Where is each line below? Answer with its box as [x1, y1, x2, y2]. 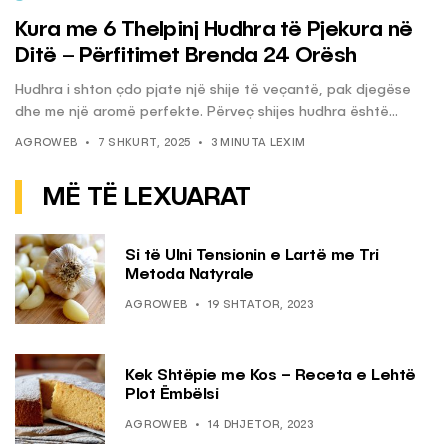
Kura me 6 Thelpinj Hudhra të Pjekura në [15, 19, 413, 42]
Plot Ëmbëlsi [125, 386, 218, 403]
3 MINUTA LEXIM [210, 138, 306, 150]
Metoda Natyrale [125, 266, 254, 283]
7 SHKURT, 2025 [97, 138, 191, 150]
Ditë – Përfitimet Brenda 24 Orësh [15, 45, 357, 68]
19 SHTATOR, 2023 [207, 299, 313, 311]
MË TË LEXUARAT [42, 185, 251, 212]
